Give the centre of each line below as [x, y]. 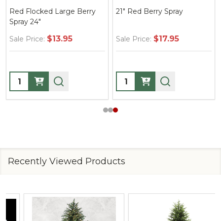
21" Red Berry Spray [149, 11]
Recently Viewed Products [67, 161]
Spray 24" [25, 22]
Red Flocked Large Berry [53, 11]
